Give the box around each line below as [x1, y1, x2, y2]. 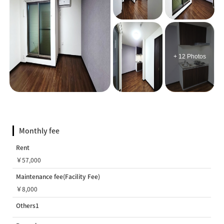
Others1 [16, 200, 39, 210]
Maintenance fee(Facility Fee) [16, 171, 100, 181]
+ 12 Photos [173, 53, 206, 60]
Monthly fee [19, 125, 60, 135]
